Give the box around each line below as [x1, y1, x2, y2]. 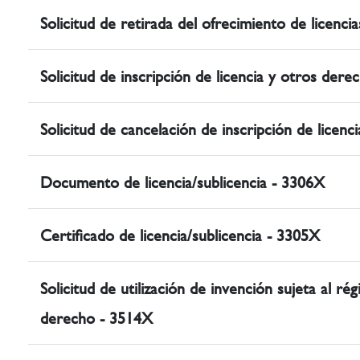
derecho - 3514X [40, 309, 153, 328]
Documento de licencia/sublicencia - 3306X [40, 173, 325, 192]
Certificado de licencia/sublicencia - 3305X [40, 226, 320, 245]
